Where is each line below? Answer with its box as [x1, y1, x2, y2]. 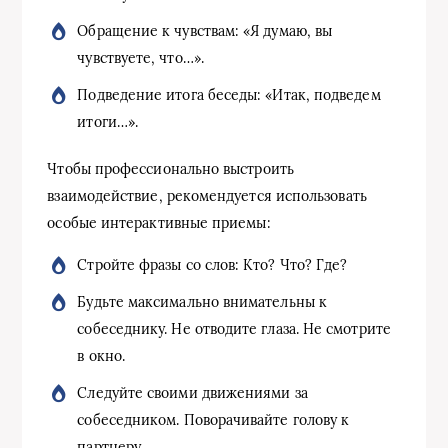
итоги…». [77, 112, 139, 131]
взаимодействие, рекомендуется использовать [47, 186, 367, 205]
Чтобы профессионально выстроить [47, 159, 294, 178]
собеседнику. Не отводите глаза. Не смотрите [77, 319, 391, 338]
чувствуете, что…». [77, 48, 204, 67]
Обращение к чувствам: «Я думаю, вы [77, 21, 333, 40]
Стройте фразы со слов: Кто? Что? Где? [77, 255, 348, 274]
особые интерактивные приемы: [47, 213, 271, 232]
